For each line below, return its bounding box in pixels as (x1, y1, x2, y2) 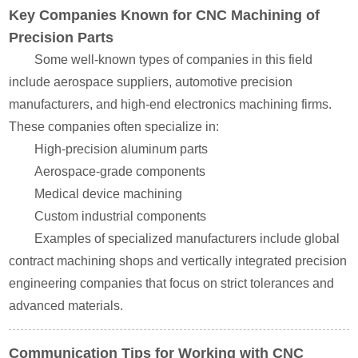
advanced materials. (9, 299, 124, 312)
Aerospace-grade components (34, 165, 206, 178)
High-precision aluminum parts (34, 142, 209, 156)
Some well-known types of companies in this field (34, 53, 313, 66)
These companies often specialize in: (9, 120, 220, 133)
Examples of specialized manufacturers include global (34, 232, 340, 245)
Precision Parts (9, 30, 114, 46)
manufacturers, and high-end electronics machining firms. (9, 97, 332, 111)
